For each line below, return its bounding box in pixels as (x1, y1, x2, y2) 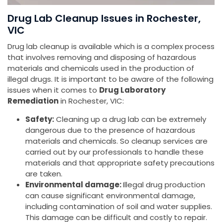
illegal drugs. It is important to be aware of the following (7, 74, 214, 85)
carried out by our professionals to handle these (25, 147, 204, 158)
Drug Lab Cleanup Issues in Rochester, (7, 11, 201, 26)
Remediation (7, 96, 58, 107)
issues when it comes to (7, 85, 99, 96)
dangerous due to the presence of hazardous (25, 125, 195, 136)
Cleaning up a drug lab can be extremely (54, 114, 206, 125)
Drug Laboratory (99, 85, 166, 96)
